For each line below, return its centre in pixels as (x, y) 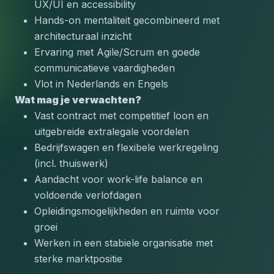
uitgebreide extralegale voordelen (112, 131)
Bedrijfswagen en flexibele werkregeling (126, 147)
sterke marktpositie (78, 259)
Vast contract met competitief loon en (121, 116)
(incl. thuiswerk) (71, 163)
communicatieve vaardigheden (105, 68)
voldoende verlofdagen (88, 195)
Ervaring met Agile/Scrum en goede (117, 52)
